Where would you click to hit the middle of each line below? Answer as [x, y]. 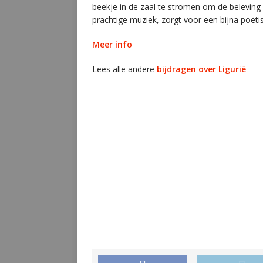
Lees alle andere [124, 69]
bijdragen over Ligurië [201, 69]
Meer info [112, 44]
